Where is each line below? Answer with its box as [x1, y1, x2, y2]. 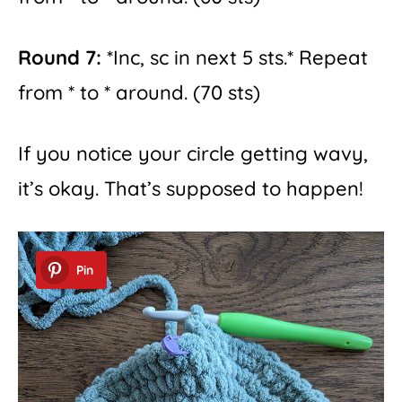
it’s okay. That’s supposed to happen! [18, 175, 363, 201]
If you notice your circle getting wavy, [18, 140, 368, 166]
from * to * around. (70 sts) [18, 79, 260, 105]
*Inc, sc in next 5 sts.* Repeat [101, 44, 368, 70]
